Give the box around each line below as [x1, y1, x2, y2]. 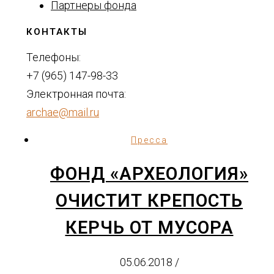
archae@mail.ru [26, 106, 99, 119]
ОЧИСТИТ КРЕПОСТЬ [56, 190, 243, 212]
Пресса [131, 135, 168, 146]
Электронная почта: [26, 87, 126, 101]
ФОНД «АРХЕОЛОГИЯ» [50, 163, 248, 185]
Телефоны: [26, 51, 81, 64]
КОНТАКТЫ [26, 26, 87, 38]
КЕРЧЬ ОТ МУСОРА [65, 217, 234, 239]
